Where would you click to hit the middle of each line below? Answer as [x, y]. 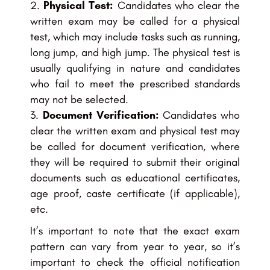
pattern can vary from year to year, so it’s [135, 247]
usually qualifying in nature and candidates [135, 68]
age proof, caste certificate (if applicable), [135, 194]
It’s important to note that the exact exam [135, 231]
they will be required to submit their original [135, 162]
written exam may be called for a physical [135, 21]
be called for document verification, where [135, 147]
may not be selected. [79, 100]
